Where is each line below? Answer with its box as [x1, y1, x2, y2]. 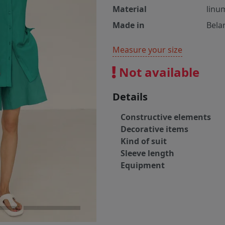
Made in [113, 20, 145, 31]
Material [113, 4, 147, 15]
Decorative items [121, 124, 188, 135]
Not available [116, 64, 199, 81]
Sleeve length [121, 148, 174, 159]
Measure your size [113, 44, 182, 56]
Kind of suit [121, 136, 167, 147]
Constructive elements [121, 111, 211, 123]
